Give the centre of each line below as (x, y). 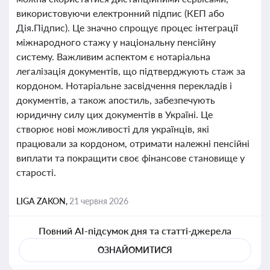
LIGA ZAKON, (43, 201)
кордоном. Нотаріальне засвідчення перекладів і (124, 85)
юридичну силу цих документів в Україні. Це (115, 114)
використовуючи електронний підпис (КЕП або (120, 13)
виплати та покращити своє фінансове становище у (130, 158)
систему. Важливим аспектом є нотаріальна (113, 56)
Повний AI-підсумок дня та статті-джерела (135, 231)
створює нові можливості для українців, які (113, 129)
